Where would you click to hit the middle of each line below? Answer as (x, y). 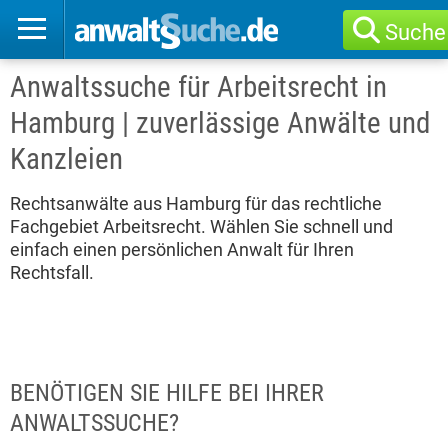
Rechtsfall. (52, 272)
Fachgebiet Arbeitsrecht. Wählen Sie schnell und (201, 226)
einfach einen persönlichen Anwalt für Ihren (182, 249)
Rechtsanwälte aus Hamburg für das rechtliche (196, 203)
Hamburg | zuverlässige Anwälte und (220, 123)
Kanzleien (66, 159)
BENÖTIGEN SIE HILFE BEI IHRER (167, 393)
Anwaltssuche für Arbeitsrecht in (198, 87)
